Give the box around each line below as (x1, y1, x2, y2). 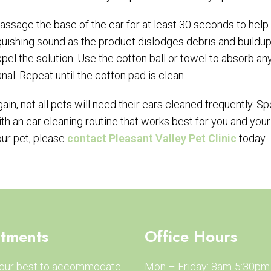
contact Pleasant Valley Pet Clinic (67, 131, 237, 145)
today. (237, 131, 267, 145)
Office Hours (145, 224, 237, 248)
